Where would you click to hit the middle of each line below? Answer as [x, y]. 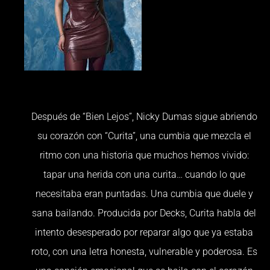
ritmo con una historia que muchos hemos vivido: [144, 155]
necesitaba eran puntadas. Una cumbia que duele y [144, 193]
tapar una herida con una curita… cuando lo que [144, 174]
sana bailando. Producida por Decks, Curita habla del [144, 213]
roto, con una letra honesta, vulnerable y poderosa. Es [144, 251]
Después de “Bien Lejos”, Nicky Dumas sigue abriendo [144, 116]
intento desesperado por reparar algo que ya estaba [144, 232]
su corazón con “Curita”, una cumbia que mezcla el [144, 136]
